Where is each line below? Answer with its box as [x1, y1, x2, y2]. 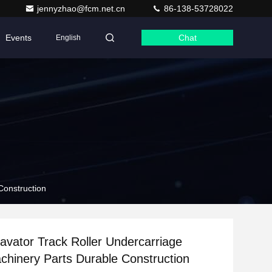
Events [5, 33, 32, 42]
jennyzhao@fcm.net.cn [37, 4, 127, 13]
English [56, 33, 81, 42]
